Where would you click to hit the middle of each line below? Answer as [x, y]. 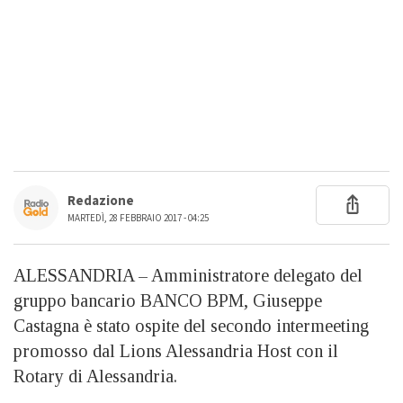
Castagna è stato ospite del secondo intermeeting [191, 325]
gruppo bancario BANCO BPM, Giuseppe [168, 300]
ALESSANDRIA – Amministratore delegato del [188, 275]
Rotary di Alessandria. [95, 376]
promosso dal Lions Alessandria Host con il [176, 350]
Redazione [101, 201]
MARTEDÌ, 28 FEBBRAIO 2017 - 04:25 [138, 218]
